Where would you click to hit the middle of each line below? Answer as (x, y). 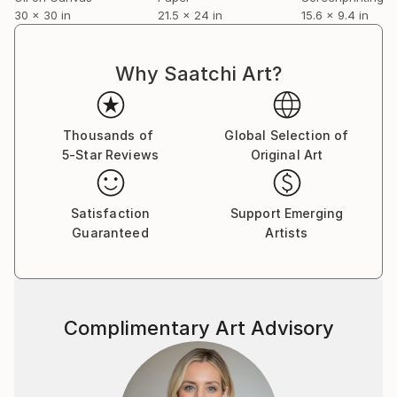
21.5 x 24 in (190, 15)
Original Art (287, 155)
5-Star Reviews (110, 155)
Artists (287, 233)
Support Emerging (287, 213)
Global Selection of (287, 135)
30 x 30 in (43, 15)
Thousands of (108, 135)
